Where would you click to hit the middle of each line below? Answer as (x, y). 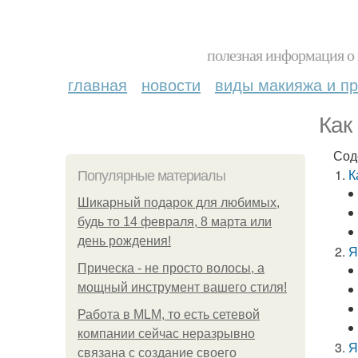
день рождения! (124, 241)
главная (97, 84)
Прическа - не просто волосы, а (171, 268)
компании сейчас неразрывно (166, 334)
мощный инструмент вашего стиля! (182, 287)
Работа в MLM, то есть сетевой (169, 314)
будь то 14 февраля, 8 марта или (175, 222)
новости (171, 84)
